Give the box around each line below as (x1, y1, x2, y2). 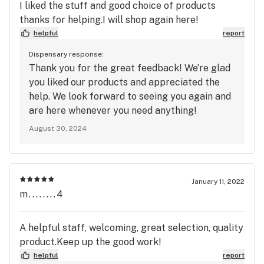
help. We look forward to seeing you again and (29, 90, 231, 102)
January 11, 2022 (192, 177, 245, 186)
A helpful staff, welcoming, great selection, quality (19, 222, 243, 233)
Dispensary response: (29, 49, 104, 58)
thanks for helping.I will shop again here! (19, 14, 199, 25)
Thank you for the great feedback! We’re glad (29, 62, 230, 74)
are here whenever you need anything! (29, 104, 197, 116)
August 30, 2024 (29, 124, 87, 133)
